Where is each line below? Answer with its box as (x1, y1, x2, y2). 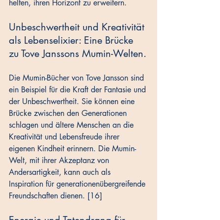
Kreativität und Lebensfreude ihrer (9, 132, 122, 142)
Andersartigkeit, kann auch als (9, 167, 113, 178)
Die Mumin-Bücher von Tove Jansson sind (9, 73, 146, 83)
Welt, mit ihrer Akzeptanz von (9, 155, 111, 166)
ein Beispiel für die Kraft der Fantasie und (9, 84, 148, 95)
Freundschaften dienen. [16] (9, 191, 102, 201)
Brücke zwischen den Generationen (9, 108, 129, 119)
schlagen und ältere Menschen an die (9, 120, 136, 131)
